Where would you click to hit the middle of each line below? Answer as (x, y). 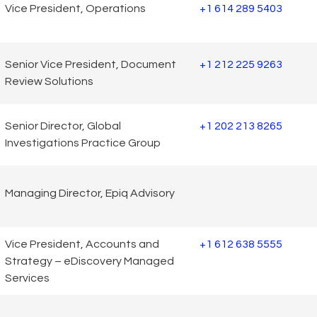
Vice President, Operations (75, 9)
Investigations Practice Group (83, 143)
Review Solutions (49, 82)
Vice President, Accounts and (82, 244)
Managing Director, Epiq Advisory (90, 194)
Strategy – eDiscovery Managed (90, 261)
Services (27, 278)
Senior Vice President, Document (91, 65)
